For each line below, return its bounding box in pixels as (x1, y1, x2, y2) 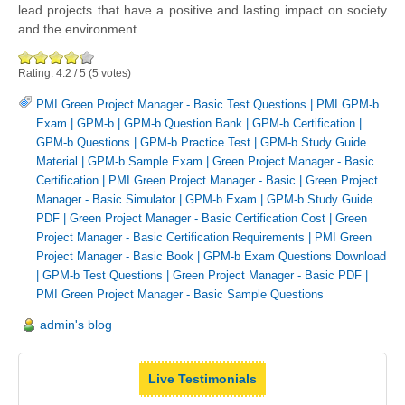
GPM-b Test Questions (42, 268, 163, 282)
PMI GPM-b (316, 98, 379, 111)
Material (36, 155, 78, 168)
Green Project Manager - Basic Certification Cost (70, 212, 325, 225)
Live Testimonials (148, 372, 257, 387)
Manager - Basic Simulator (36, 193, 175, 206)
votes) (99, 67, 131, 80)
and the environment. (18, 22, 140, 37)
